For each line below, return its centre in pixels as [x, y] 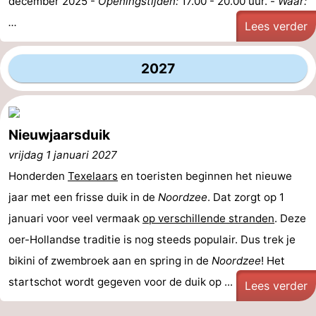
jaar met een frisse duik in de [83, 197]
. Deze [290, 218]
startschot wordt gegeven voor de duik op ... [121, 282]
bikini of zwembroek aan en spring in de [110, 261]
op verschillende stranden [208, 218]
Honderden [38, 176]
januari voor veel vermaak [75, 218]
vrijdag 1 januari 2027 [63, 155]
